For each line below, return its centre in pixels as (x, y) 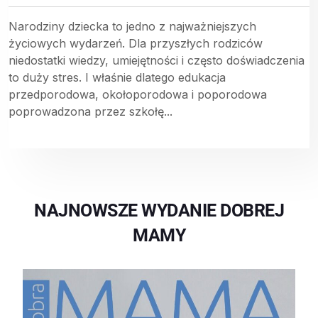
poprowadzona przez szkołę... (91, 112)
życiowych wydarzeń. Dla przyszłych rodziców (136, 44)
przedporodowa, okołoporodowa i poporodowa (138, 95)
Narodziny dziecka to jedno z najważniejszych (132, 27)
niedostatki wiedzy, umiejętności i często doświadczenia (157, 61)
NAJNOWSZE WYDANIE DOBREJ (159, 211)
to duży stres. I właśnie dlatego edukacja (117, 78)
